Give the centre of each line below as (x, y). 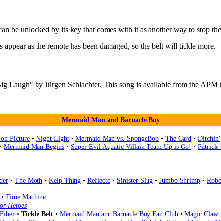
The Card (178, 138)
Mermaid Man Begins (34, 147)
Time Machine (26, 197)
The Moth (29, 180)
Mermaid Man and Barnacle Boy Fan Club (119, 214)
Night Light (53, 138)
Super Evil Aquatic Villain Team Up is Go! (131, 147)
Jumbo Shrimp (180, 180)
